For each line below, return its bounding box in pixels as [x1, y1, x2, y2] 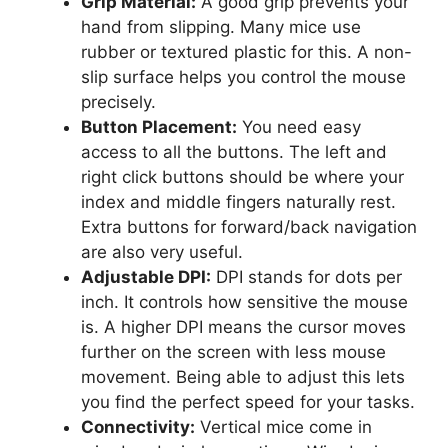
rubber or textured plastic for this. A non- [81, 41, 412, 62]
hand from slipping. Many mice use [81, 16, 361, 37]
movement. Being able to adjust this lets [81, 366, 405, 387]
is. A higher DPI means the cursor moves [81, 316, 406, 337]
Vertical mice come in [195, 416, 372, 437]
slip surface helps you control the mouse [81, 66, 406, 87]
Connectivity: [81, 416, 195, 437]
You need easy [237, 116, 361, 137]
